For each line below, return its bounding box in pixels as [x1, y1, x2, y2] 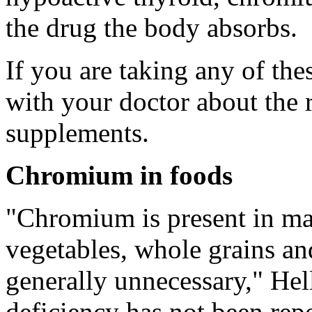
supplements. [6, 117, 149, 148]
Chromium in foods [6, 159, 233, 190]
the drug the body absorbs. [6, 12, 297, 42]
